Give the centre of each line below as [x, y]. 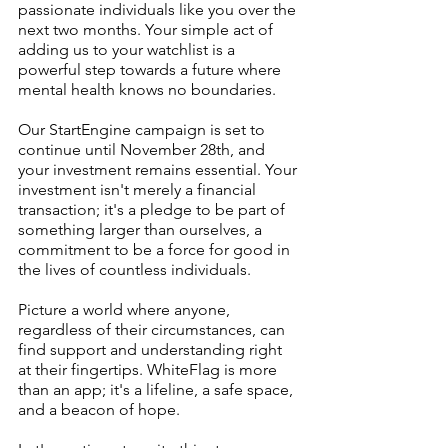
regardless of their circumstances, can [153, 329]
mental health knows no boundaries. [147, 89]
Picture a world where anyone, [126, 309]
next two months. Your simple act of [147, 29]
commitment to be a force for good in [156, 249]
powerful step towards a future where [151, 69]
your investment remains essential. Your [159, 169]
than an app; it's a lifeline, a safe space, [157, 389]
